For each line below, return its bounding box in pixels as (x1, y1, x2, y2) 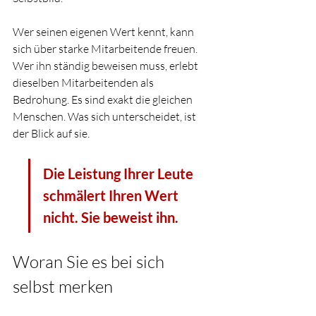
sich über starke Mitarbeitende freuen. (13, 42, 200, 56)
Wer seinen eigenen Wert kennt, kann (13, 25, 196, 39)
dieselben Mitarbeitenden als (13, 75, 156, 90)
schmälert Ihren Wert (43, 187, 181, 204)
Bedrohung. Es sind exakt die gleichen (13, 92, 195, 107)
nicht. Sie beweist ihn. (43, 209, 178, 226)
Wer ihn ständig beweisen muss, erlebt (13, 59, 200, 73)
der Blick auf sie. (13, 126, 90, 140)
